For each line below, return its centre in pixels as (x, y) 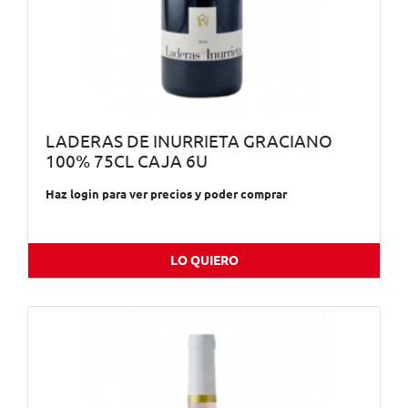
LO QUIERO (204, 261)
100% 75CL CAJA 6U (126, 161)
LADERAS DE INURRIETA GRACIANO (189, 141)
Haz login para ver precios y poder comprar (166, 194)
